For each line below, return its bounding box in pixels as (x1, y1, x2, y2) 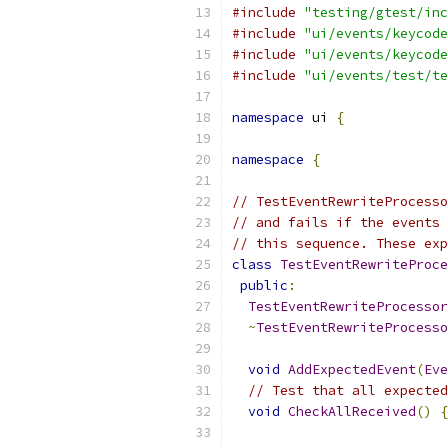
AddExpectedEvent (288, 361, 416, 378)
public (240, 277, 288, 294)
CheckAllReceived (288, 403, 416, 420)
